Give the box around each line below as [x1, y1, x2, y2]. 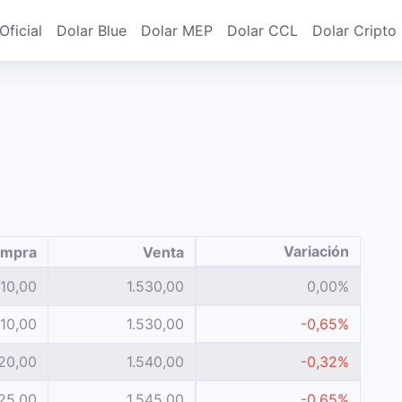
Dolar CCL [227, 22, 298, 39]
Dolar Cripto [312, 22, 397, 39]
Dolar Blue [57, 22, 127, 39]
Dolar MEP [141, 22, 213, 39]
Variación [284, 242, 349, 260]
